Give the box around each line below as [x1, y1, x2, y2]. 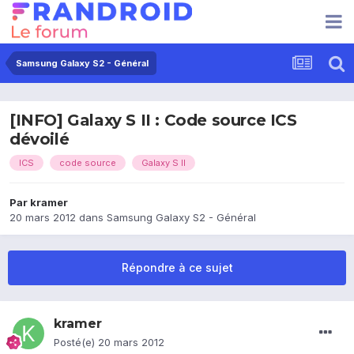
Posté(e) [54, 336, 98, 349]
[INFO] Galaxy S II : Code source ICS [9, 111, 297, 130]
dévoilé [9, 130, 70, 149]
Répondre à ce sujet [121, 261, 233, 275]
